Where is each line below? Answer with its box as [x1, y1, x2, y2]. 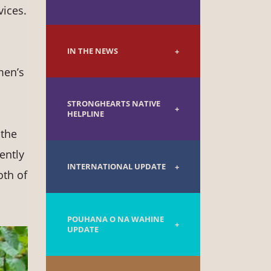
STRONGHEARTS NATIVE [67, 99, 160, 109]
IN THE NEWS [67, 46, 118, 57]
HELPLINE [67, 109, 104, 120]
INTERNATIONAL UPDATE [67, 162, 166, 172]
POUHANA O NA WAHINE [67, 214, 164, 225]
